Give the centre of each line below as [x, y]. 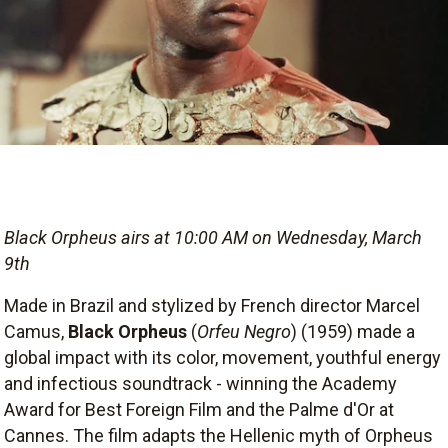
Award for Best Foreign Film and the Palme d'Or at [199, 409]
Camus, [36, 331]
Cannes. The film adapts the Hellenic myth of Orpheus [218, 435]
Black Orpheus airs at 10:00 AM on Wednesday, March [213, 237]
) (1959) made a [353, 331]
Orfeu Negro [244, 331]
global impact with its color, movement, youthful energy [222, 357]
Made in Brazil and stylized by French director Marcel [212, 305]
